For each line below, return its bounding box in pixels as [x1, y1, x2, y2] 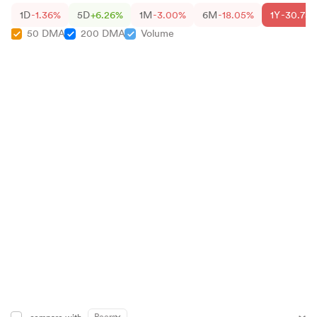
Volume [141, 28, 174, 40]
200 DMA [81, 28, 125, 40]
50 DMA [27, 28, 65, 40]
